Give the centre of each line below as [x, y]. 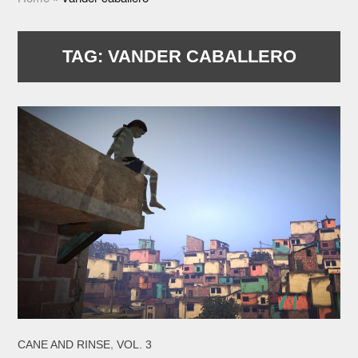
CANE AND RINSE [64, 344]
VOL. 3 [135, 344]
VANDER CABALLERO [202, 57]
